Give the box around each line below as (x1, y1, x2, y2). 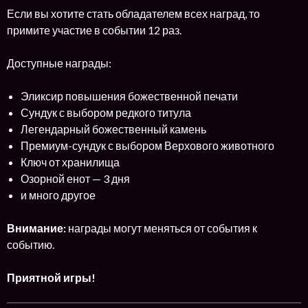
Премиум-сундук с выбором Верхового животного (21, 138, 274, 152)
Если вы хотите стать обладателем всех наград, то (7, 6, 260, 20)
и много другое (21, 188, 96, 201)
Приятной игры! (7, 270, 96, 284)
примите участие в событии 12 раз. (7, 23, 181, 36)
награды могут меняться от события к (66, 221, 257, 234)
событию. (7, 237, 54, 251)
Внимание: (7, 221, 66, 234)
